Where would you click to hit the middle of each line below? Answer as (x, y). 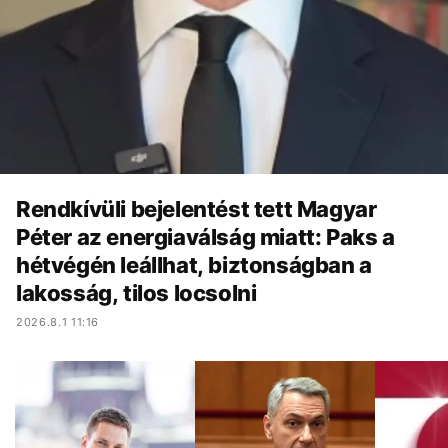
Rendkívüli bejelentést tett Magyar (196, 209)
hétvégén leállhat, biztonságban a (194, 265)
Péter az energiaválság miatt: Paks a (205, 237)
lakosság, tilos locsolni (136, 293)
